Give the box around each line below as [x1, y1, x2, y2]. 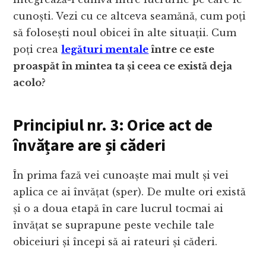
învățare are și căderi [13, 134, 166, 156]
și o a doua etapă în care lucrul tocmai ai [13, 202, 224, 215]
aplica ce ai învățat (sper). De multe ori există [13, 186, 246, 198]
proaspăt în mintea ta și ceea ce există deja [13, 60, 233, 72]
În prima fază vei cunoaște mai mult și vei [13, 169, 229, 182]
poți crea [13, 43, 62, 56]
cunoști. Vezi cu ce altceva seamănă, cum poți [13, 10, 246, 23]
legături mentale [61, 43, 149, 56]
